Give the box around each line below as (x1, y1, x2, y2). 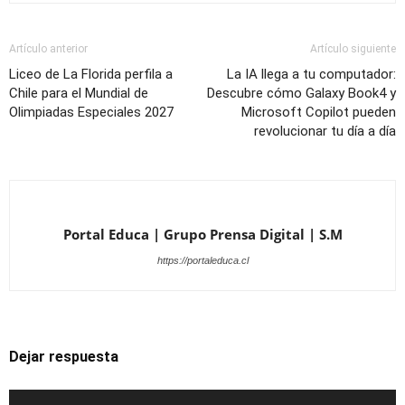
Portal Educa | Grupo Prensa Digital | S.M (62, 225, 343, 244)
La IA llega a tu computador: (227, 66, 396, 83)
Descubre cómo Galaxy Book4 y (207, 85, 396, 102)
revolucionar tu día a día (254, 123, 396, 140)
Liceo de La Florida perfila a (9, 66, 173, 83)
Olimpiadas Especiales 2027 (9, 104, 174, 121)
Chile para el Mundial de (9, 85, 148, 102)
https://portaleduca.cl (156, 255, 249, 267)
